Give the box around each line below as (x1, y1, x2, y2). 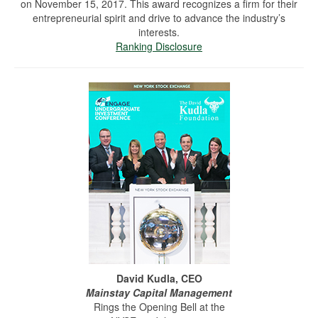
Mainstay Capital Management (86, 285, 232, 300)
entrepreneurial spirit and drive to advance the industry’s (33, 11, 285, 26)
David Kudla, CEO (116, 271, 202, 286)
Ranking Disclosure (116, 39, 202, 54)
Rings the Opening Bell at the (93, 300, 225, 314)
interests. (138, 25, 180, 40)
